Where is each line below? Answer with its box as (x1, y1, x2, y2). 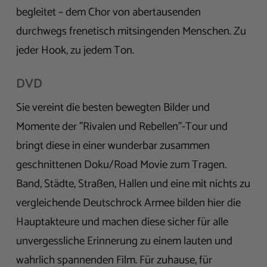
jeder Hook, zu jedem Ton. (16, 41, 134, 60)
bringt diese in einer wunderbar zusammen (16, 136, 210, 155)
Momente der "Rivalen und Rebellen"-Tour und (16, 117, 228, 136)
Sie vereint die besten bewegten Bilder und (16, 98, 210, 117)
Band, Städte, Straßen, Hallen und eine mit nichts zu (16, 174, 250, 193)
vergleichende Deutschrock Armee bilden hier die (16, 193, 241, 212)
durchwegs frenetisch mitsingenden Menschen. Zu (16, 21, 246, 41)
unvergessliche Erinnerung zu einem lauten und (16, 231, 232, 250)
